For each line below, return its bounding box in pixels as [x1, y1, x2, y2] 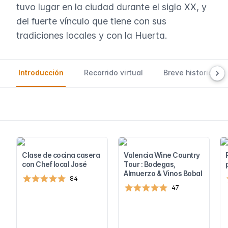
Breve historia [163, 68, 213, 77]
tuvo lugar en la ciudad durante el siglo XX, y [16, 2, 207, 12]
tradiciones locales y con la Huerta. [16, 30, 167, 41]
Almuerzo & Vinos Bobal [124, 169, 202, 178]
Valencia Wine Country [124, 151, 200, 159]
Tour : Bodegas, [124, 160, 176, 168]
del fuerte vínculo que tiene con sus [16, 16, 166, 26]
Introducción [18, 68, 64, 77]
